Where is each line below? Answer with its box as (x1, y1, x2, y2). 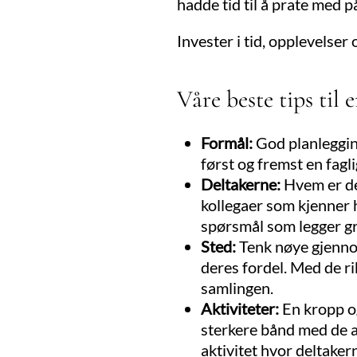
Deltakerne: (201, 175, 280, 194)
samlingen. (201, 278, 273, 298)
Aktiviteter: (201, 299, 282, 319)
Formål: (201, 133, 253, 153)
